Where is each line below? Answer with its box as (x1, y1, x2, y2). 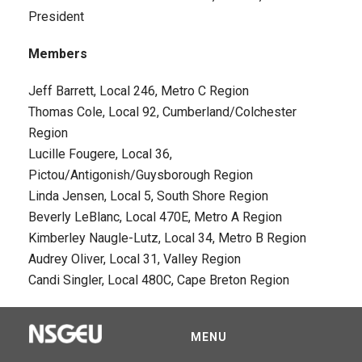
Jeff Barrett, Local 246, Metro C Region (28, 83, 249, 99)
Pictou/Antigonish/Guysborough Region (28, 167, 253, 183)
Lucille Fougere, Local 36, (28, 146, 172, 162)
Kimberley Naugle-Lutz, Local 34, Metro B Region (28, 230, 306, 246)
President (28, 9, 84, 24)
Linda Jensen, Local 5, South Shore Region (28, 188, 268, 204)
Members (28, 46, 87, 61)
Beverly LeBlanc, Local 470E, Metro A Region (28, 209, 282, 225)
